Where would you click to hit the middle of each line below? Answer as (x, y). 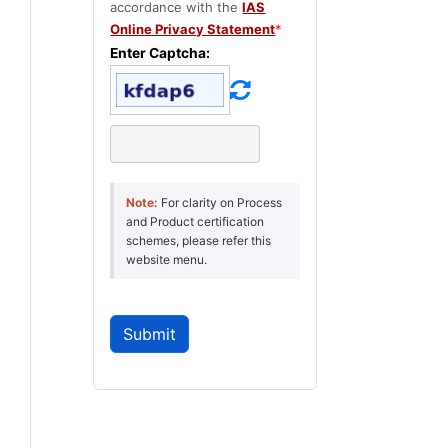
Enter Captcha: (160, 53)
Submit (150, 334)
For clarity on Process (220, 202)
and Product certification (195, 221)
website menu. (167, 259)
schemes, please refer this (199, 240)
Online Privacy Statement (193, 29)
